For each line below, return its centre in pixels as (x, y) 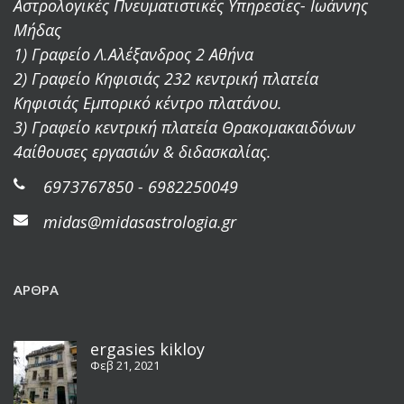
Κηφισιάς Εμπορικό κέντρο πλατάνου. (148, 102)
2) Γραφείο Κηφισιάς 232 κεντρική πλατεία (166, 78)
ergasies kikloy (147, 349)
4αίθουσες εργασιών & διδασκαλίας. (142, 151)
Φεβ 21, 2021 (125, 365)
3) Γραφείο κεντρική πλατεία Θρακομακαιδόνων (184, 127)
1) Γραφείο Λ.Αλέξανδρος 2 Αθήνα (133, 54)
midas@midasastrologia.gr (140, 221)
